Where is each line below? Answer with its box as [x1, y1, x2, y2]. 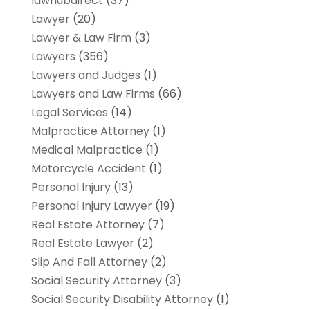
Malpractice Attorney [30, 123, 149, 140]
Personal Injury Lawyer [30, 198, 152, 215]
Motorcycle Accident [30, 161, 146, 177]
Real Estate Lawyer [30, 235, 134, 252]
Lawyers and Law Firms [30, 86, 155, 102]
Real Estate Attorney [30, 217, 145, 233]
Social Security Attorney [30, 273, 162, 289]
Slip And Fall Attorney [30, 254, 147, 271]
